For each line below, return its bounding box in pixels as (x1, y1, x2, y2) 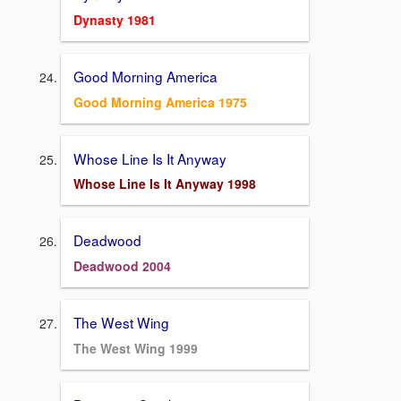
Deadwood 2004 (73, 256, 171, 275)
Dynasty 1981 (73, 10, 156, 29)
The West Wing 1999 (73, 338, 198, 357)
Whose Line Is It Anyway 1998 (73, 175, 256, 193)
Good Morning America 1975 (73, 92, 247, 111)
